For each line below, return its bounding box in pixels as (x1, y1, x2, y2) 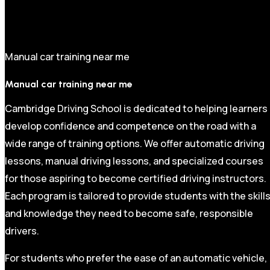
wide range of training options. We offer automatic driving (5, 137, 265, 151)
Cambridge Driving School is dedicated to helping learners (5, 102, 268, 116)
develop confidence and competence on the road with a (5, 119, 256, 133)
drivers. (5, 224, 39, 238)
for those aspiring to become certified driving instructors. (5, 172, 266, 186)
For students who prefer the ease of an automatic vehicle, (5, 251, 267, 265)
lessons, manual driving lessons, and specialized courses (5, 154, 263, 168)
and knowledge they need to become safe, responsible (5, 207, 253, 221)
